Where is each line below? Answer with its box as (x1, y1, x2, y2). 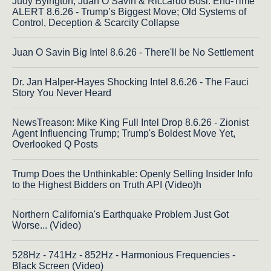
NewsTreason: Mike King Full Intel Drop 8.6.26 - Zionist (12, 117, 249, 128)
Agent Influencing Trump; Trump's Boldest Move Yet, (12, 128, 235, 139)
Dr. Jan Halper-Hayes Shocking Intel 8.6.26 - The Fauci (12, 76, 249, 87)
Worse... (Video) (12, 220, 81, 230)
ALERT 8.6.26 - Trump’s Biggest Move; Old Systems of (12, 6, 246, 17)
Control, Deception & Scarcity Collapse (12, 17, 180, 28)
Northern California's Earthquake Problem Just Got (12, 209, 229, 220)
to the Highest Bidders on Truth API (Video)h (12, 179, 201, 190)
